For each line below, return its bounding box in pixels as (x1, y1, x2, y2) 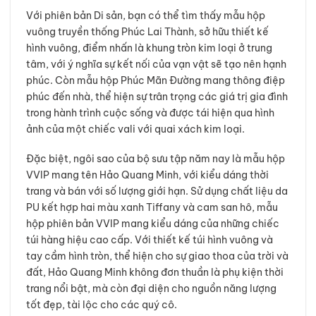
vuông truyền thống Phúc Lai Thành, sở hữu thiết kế (25, 25, 269, 38)
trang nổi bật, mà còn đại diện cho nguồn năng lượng (25, 281, 276, 295)
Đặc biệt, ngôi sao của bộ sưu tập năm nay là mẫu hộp (25, 152, 285, 165)
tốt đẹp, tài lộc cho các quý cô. (25, 298, 177, 311)
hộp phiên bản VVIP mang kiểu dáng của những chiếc (25, 217, 279, 230)
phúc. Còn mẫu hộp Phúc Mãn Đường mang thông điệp (25, 73, 285, 87)
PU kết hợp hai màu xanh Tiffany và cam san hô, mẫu (25, 200, 278, 214)
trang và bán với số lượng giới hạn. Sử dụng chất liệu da (25, 184, 288, 197)
